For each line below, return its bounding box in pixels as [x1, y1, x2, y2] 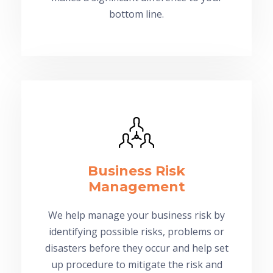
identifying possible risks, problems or [49, 224, 224, 238]
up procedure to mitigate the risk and [51, 257, 222, 271]
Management [88, 178, 185, 195]
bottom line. [109, 7, 164, 21]
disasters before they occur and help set [44, 241, 229, 255]
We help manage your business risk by [48, 208, 225, 222]
